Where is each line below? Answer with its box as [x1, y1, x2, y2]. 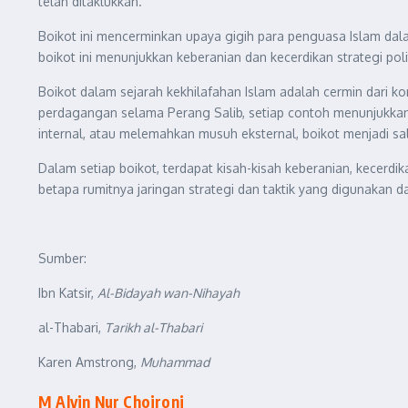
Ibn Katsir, [38, 285, 97, 301]
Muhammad [140, 354, 209, 370]
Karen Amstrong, [38, 354, 140, 370]
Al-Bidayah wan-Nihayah [97, 285, 240, 301]
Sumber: [38, 250, 87, 266]
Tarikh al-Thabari [105, 320, 202, 335]
